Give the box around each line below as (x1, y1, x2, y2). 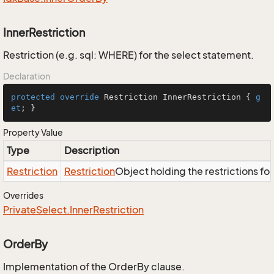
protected (11, 92, 55, 102)
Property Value (3, 127, 63, 138)
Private (3, 204, 36, 216)
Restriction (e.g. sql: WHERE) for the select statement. (3, 49, 254, 61)
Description (64, 144, 119, 157)
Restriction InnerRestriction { (99, 92, 256, 102)
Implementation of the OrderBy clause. (3, 261, 185, 273)
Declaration (3, 71, 50, 81)
